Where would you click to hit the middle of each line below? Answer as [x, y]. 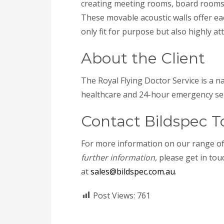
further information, [119, 157]
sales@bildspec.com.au [133, 171]
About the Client [143, 58]
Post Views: [114, 195]
